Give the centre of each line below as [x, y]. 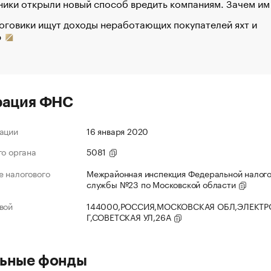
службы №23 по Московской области [162, 184]
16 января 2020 [118, 131]
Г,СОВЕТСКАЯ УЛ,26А [130, 217]
